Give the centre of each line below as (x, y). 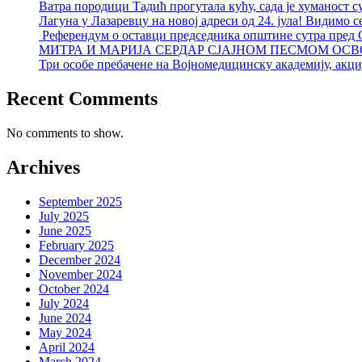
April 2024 (67, 347)
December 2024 (80, 260)
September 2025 (80, 202)
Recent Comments (82, 99)
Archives (43, 168)
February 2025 (76, 246)
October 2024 (74, 289)
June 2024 (65, 318)
